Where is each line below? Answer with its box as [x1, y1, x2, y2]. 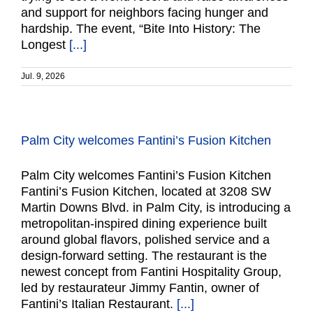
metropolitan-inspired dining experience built [21, 217, 267, 231]
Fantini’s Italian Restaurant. [21, 297, 177, 311]
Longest [21, 38, 69, 52]
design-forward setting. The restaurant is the [21, 249, 267, 263]
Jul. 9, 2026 [21, 71, 65, 81]
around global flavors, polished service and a [21, 233, 270, 247]
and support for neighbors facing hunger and [21, 6, 268, 20]
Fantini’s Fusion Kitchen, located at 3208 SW [21, 184, 271, 198]
